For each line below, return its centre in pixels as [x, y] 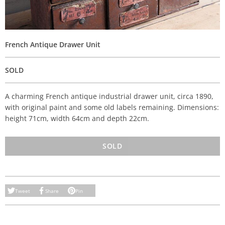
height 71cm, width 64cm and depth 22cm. [77, 118]
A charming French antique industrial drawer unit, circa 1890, [109, 96]
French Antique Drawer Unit [53, 44]
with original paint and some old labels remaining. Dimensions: [112, 107]
